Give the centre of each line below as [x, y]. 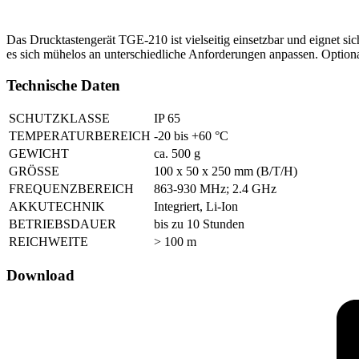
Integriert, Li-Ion [196, 207]
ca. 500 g [177, 154]
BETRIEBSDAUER [63, 224]
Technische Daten [63, 85]
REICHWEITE [48, 242]
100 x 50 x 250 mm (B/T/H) [226, 171]
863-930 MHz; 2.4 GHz [215, 189]
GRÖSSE [34, 171]
